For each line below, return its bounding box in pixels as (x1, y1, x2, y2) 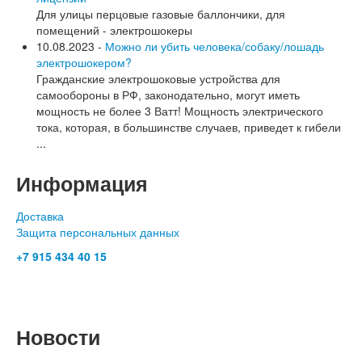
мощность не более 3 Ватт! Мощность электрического (36, 102, 323, 119)
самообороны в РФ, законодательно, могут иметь (36, 86, 300, 103)
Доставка (16, 207, 64, 224)
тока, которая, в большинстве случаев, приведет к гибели (36, 118, 341, 135)
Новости (16, 322, 100, 351)
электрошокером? (36, 53, 132, 70)
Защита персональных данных (16, 223, 179, 240)
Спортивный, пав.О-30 (16, 288, 136, 305)
